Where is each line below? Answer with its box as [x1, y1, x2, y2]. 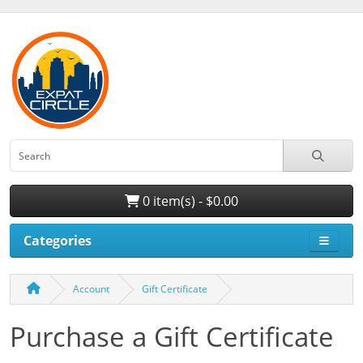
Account [73, 282, 109, 296]
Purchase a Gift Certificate [10, 318, 334, 355]
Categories [23, 232, 92, 250]
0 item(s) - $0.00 [139, 191, 238, 210]
